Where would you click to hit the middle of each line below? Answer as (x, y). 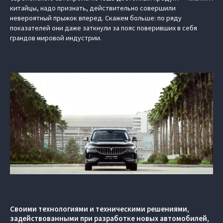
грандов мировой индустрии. (56, 38)
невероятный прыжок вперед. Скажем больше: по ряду (96, 18)
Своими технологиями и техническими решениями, (100, 209)
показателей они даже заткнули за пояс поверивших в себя (104, 28)
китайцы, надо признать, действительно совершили (93, 8)
